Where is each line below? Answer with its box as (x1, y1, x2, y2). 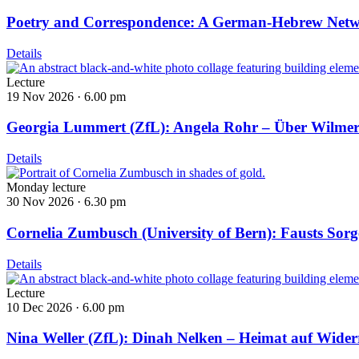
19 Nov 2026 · (6, 89, 84, 103)
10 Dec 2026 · (6, 300, 83, 314)
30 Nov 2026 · (6, 195, 84, 209)
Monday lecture (6, 180, 86, 195)
